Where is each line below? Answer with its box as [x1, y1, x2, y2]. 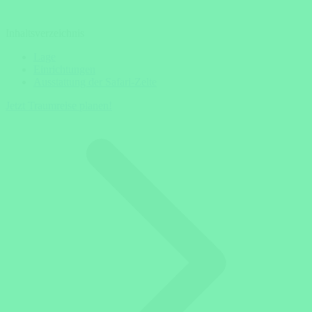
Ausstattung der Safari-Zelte [33, 76, 157, 88]
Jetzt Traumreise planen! [6, 100, 112, 112]
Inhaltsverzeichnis [6, 27, 84, 40]
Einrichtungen [33, 63, 95, 76]
